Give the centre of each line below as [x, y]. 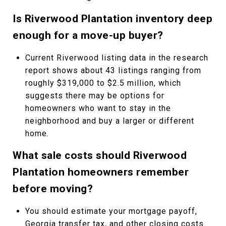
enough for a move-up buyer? [88, 35]
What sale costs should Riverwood [100, 155]
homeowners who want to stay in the [98, 108]
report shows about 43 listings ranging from [113, 70]
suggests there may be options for [95, 95]
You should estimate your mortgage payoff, [111, 211]
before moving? [53, 188]
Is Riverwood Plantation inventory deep [112, 18]
